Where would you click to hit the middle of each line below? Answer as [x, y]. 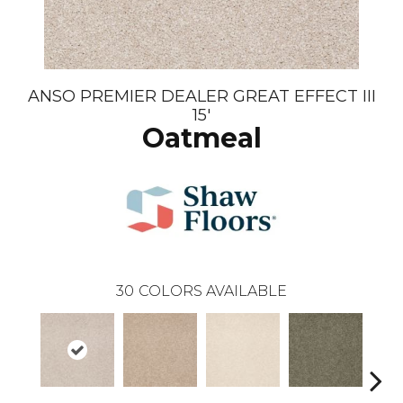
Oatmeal [201, 139]
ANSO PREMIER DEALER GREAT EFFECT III [201, 97]
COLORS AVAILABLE [213, 291]
